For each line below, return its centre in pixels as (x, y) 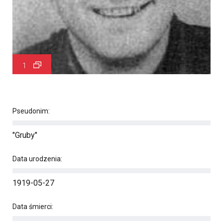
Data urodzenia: (37, 159)
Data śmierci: (33, 207)
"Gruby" (25, 135)
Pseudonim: (31, 111)
